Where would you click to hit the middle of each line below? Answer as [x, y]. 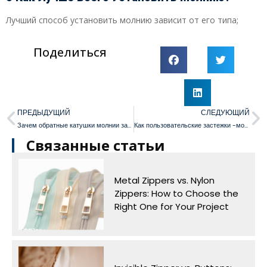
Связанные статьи [96, 145]
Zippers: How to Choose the [176, 193]
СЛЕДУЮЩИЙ [225, 112]
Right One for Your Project [171, 206]
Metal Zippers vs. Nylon [164, 180]
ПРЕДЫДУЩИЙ [44, 112]
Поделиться [70, 52]
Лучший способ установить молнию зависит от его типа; [122, 20]
